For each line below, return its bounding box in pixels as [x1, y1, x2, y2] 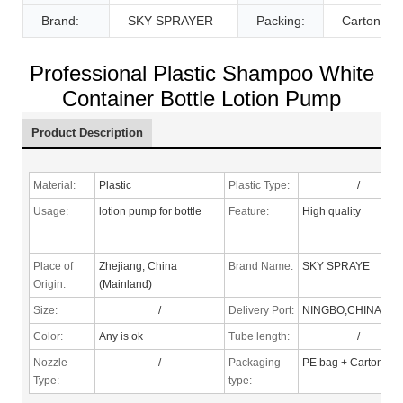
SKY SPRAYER [128, 13, 213, 28]
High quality [302, 204, 362, 218]
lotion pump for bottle [99, 204, 202, 218]
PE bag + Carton [302, 355, 384, 369]
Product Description [31, 125, 143, 139]
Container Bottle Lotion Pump [62, 85, 341, 111]
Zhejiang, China [99, 259, 178, 273]
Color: [33, 329, 64, 343]
